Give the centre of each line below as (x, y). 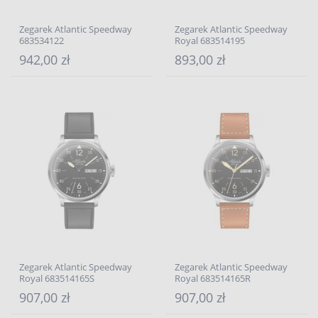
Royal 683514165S (57, 278)
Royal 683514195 (210, 40)
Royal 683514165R (213, 278)
